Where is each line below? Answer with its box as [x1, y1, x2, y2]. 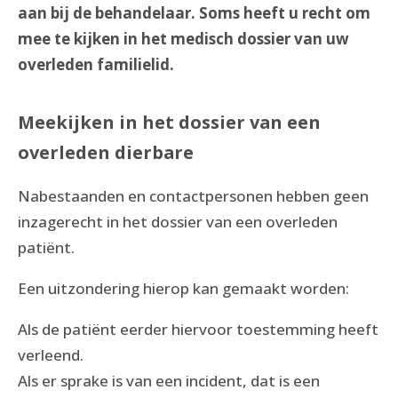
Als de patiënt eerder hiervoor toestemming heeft [18, 318, 378, 339]
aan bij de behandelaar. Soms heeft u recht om [18, 2, 370, 23]
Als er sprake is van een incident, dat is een [18, 370, 320, 391]
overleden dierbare [18, 139, 194, 164]
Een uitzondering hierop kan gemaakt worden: [18, 277, 356, 298]
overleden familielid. [18, 53, 174, 75]
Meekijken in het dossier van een [18, 109, 321, 134]
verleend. [18, 344, 84, 365]
